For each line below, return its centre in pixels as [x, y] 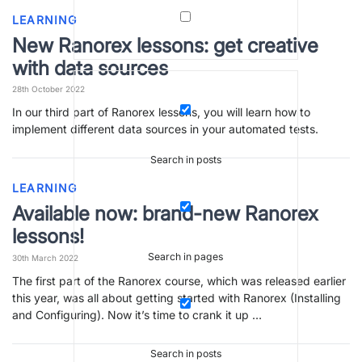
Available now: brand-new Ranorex [165, 214]
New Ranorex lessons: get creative [165, 45]
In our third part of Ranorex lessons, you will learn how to [161, 112]
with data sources [90, 67]
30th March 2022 [45, 257]
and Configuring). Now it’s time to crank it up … [137, 314]
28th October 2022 [48, 89]
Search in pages [185, 257]
